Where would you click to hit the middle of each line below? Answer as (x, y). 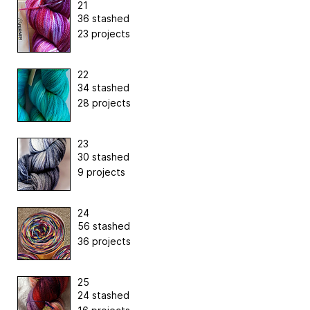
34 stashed (103, 88)
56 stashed (104, 226)
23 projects (104, 34)
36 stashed (103, 19)
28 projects (104, 103)
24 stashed (103, 295)
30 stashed (103, 157)
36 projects (104, 241)
